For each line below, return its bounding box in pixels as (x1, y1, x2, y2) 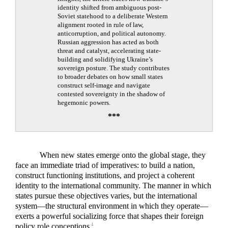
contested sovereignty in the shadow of (58, 90, 165, 98)
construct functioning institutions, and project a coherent (15, 170, 194, 180)
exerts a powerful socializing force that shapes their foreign (15, 211, 204, 220)
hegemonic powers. (58, 99, 110, 107)
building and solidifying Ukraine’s (58, 55, 153, 64)
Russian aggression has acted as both (58, 38, 159, 46)
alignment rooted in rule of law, (58, 21, 144, 29)
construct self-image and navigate (58, 81, 150, 90)
